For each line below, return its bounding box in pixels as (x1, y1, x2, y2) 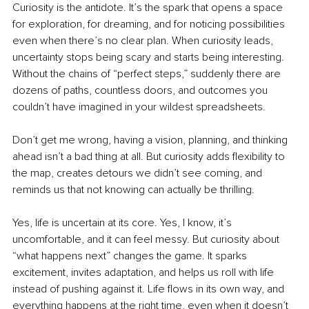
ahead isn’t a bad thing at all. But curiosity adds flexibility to (12, 150, 288, 164)
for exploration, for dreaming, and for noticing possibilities (12, 17, 288, 32)
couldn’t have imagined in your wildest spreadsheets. (12, 100, 266, 114)
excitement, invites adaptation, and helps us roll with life (12, 266, 277, 280)
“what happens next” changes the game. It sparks (12, 249, 250, 263)
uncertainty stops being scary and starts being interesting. (12, 50, 287, 65)
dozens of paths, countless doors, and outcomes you (12, 83, 270, 98)
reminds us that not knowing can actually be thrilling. (12, 183, 255, 197)
